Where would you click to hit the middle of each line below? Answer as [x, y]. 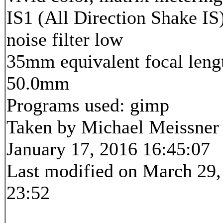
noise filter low [65, 39]
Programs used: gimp [88, 105]
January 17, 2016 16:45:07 [108, 149]
